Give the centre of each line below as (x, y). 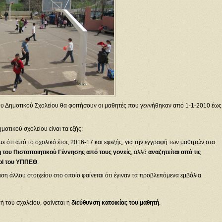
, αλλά (139, 152)
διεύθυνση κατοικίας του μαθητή (115, 202)
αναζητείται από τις (174, 152)
